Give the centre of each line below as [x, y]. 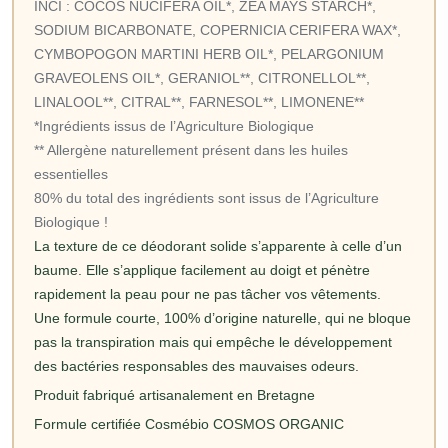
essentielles [73, 174]
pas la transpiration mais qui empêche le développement [213, 342]
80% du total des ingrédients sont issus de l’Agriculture [206, 198]
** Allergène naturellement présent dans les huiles [191, 150]
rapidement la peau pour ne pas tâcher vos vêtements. [207, 294]
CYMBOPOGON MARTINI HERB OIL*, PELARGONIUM [209, 54]
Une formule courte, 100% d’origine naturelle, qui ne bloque [222, 318]
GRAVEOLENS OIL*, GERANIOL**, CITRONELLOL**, [202, 78]
